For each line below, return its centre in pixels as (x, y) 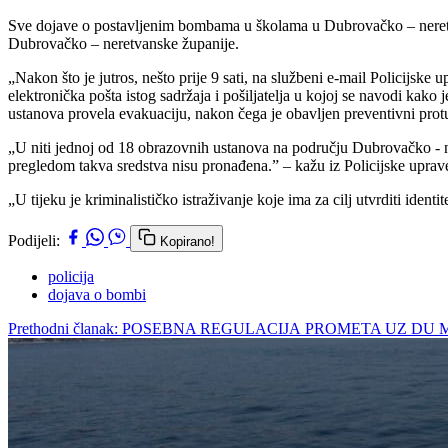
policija (71, 276)
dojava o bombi (97, 294)
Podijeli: (34, 240)
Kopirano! (187, 241)
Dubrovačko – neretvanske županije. (123, 43)
